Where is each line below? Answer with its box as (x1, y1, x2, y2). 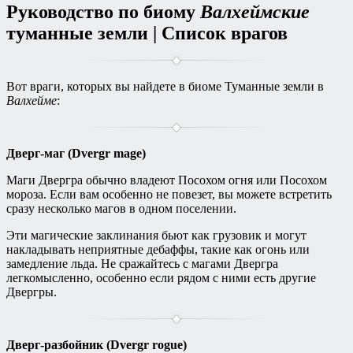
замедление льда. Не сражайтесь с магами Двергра (6, 257, 278, 271)
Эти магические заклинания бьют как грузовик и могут (6, 229, 307, 243)
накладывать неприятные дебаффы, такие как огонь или (6, 243, 310, 257)
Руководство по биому (6, 2, 200, 23)
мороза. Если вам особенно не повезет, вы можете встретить (6, 188, 332, 202)
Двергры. (6, 285, 57, 299)
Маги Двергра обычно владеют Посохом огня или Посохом (6, 173, 327, 188)
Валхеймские (200, 2, 310, 23)
